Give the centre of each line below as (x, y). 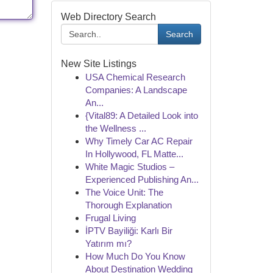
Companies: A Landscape (136, 90)
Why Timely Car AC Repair (139, 141)
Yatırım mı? (108, 243)
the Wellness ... (115, 128)
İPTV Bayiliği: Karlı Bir (129, 231)
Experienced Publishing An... (142, 179)
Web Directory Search (108, 17)
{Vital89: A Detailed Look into (141, 115)
